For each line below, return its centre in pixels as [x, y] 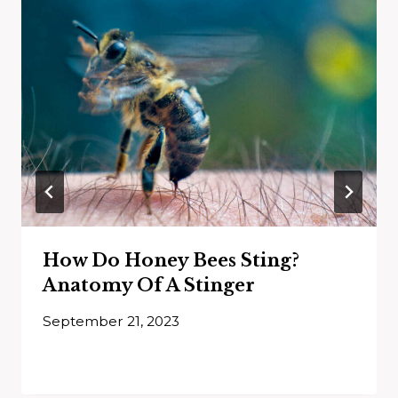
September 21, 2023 [111, 321]
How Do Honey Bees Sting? [171, 260]
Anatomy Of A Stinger [149, 285]
